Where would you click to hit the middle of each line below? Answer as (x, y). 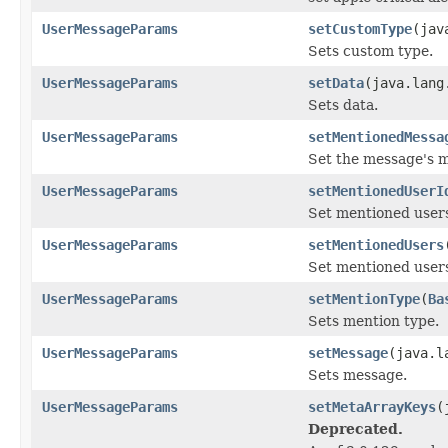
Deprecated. (355, 428)
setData (336, 82)
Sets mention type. (373, 320)
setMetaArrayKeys (372, 406)
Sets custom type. (370, 50)
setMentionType (364, 298)
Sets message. (357, 374)
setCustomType (360, 28)
